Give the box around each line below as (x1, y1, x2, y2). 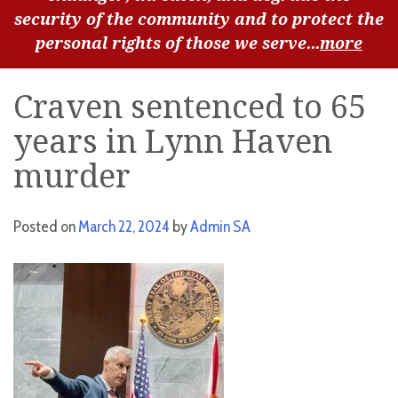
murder (13, 157, 131, 196)
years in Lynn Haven (13, 123, 332, 162)
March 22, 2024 (78, 217, 170, 237)
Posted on (13, 217, 78, 237)
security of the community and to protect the (14, 9, 384, 28)
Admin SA (190, 217, 251, 237)
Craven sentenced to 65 (13, 88, 366, 127)
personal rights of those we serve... (36, 33, 320, 52)
